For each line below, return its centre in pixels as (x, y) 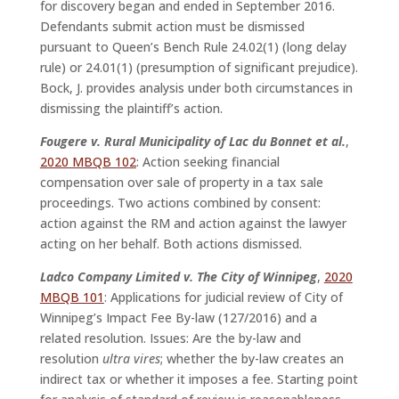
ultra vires (131, 359)
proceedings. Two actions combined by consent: (180, 203)
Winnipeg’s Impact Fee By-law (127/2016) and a (178, 318)
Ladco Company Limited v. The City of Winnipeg (178, 277)
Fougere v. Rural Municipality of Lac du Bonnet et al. (192, 142)
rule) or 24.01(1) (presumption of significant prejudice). (199, 68)
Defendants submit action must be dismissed (172, 27)
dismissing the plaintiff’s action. (133, 109)
